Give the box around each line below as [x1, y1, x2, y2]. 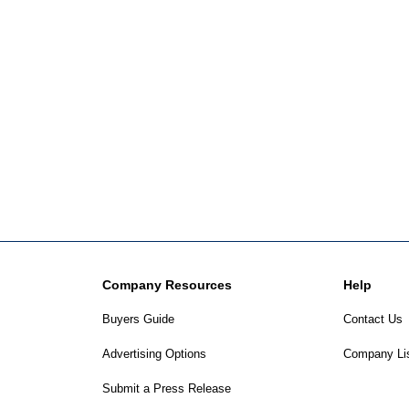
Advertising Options [102, 347, 206, 361]
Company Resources [102, 278, 232, 292]
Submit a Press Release [102, 382, 231, 395]
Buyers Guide [102, 312, 174, 326]
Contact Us [343, 312, 403, 326]
